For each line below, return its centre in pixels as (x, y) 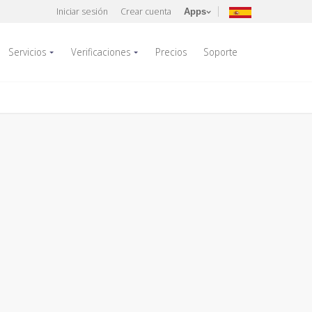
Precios (171, 52)
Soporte (220, 52)
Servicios (27, 52)
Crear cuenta (146, 11)
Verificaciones (101, 52)
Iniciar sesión (82, 11)
